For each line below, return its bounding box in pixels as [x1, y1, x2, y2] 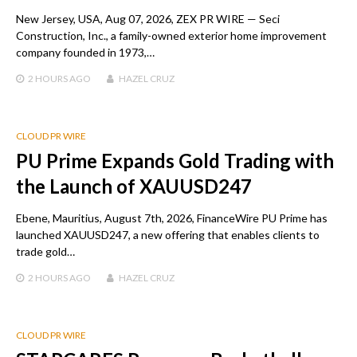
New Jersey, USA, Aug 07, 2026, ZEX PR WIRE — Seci [16, 12, 280, 26]
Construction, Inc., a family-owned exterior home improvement [16, 29, 327, 43]
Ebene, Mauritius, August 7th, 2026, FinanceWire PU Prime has [16, 211, 328, 226]
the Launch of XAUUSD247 [16, 175, 252, 198]
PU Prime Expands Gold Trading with [16, 149, 334, 173]
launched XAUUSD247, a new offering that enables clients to [16, 228, 320, 242]
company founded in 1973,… [16, 45, 155, 60]
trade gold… [16, 245, 75, 259]
